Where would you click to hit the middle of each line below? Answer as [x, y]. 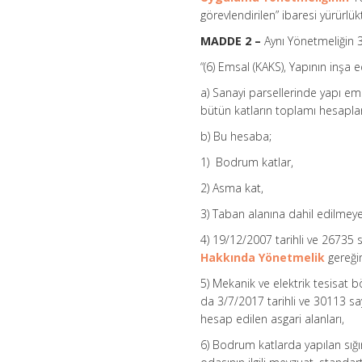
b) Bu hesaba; [236, 137]
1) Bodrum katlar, [247, 162]
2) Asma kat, [232, 188]
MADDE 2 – [231, 41]
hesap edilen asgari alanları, [273, 319]
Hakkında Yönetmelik [263, 258]
